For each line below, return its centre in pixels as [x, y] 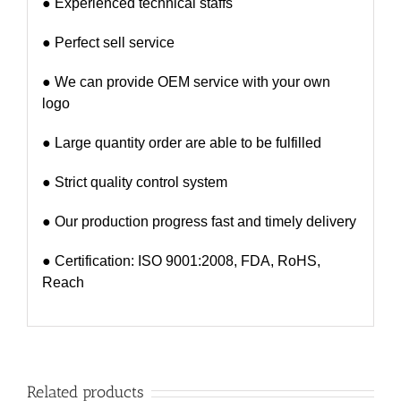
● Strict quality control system [134, 182]
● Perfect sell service [108, 42]
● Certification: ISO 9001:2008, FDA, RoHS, [181, 260]
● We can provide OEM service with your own [186, 81]
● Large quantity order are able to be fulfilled [181, 142]
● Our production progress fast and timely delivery [199, 221]
